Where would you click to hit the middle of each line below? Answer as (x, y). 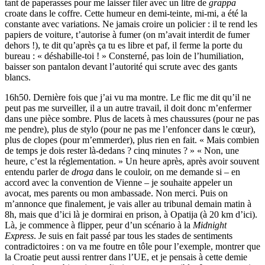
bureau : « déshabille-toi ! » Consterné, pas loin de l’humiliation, (124, 56)
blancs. (18, 77)
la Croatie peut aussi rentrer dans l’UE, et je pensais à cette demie (126, 257)
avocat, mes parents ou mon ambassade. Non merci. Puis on (116, 193)
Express (19, 236)
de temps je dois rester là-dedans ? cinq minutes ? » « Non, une (122, 151)
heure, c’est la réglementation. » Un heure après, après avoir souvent (132, 161)
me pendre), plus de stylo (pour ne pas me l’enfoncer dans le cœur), (130, 130)
